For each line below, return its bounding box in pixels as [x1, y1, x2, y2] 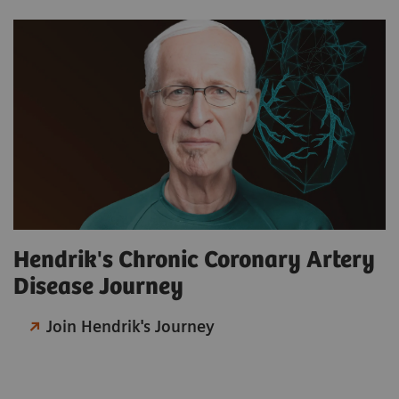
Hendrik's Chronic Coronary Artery [13, 246, 375, 274]
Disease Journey [13, 273, 183, 301]
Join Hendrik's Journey [46, 316, 216, 336]
